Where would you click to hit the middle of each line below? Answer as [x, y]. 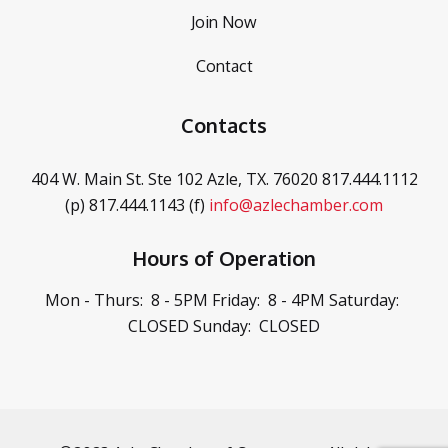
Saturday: [364, 300]
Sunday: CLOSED [254, 326]
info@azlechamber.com [296, 205]
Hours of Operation [224, 258]
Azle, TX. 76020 [260, 179]
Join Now [224, 22]
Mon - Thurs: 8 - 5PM [126, 300]
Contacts [224, 125]
